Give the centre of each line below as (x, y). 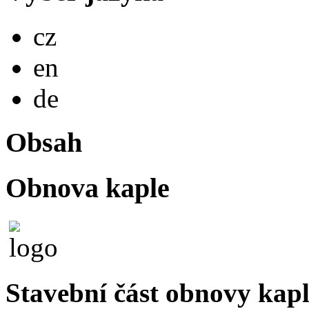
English (74, 57)
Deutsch (76, 88)
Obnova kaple (88, 188)
